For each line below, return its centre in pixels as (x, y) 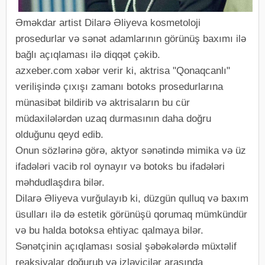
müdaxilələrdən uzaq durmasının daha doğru (113, 119)
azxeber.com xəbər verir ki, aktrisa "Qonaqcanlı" (123, 71)
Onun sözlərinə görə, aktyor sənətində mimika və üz (131, 151)
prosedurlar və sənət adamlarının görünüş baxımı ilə (131, 39)
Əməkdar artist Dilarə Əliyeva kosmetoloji (108, 23)
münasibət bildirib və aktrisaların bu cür (103, 103)
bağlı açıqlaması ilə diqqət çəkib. (88, 55)
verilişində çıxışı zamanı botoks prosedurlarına (119, 87)
